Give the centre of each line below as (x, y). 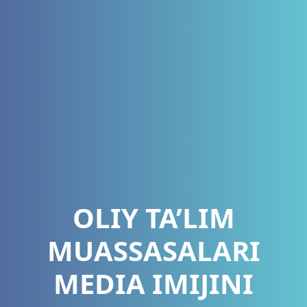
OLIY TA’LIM (153, 217)
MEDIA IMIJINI (153, 283)
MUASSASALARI (153, 250)
